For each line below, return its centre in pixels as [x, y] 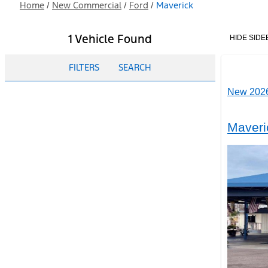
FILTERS [84, 67]
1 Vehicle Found [110, 39]
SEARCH [135, 67]
